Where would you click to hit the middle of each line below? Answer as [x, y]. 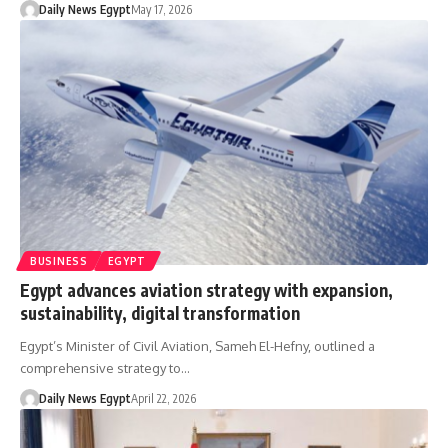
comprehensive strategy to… [105, 368]
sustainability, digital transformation [160, 313]
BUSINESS [59, 261]
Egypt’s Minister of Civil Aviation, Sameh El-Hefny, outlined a [197, 346]
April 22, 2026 [163, 399]
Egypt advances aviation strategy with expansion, [206, 290]
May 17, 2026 [161, 10]
